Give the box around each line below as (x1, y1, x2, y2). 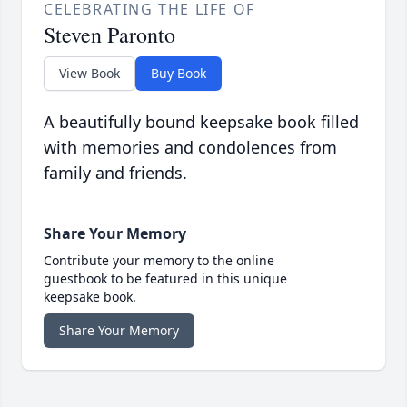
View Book (59, 65, 120, 83)
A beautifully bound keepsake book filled (44, 111, 359, 134)
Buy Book (151, 65, 206, 83)
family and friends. (44, 162, 187, 184)
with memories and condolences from (44, 136, 337, 159)
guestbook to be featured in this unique (44, 270, 287, 288)
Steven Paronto (44, 20, 175, 50)
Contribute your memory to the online (44, 252, 274, 270)
